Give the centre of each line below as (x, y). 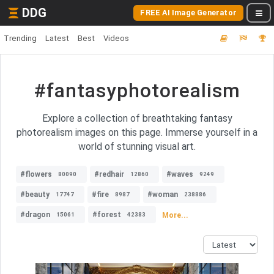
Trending (20, 38)
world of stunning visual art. (137, 146)
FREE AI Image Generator (188, 13)
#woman (163, 194)
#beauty (35, 194)
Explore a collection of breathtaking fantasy (137, 118)
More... (175, 215)
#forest (107, 215)
